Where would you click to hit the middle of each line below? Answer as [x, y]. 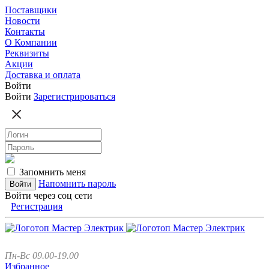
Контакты [25, 32]
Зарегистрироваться [74, 96]
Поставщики [31, 10]
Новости [23, 21]
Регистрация [37, 206]
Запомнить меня [53, 172]
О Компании [31, 42]
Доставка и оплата [43, 75]
